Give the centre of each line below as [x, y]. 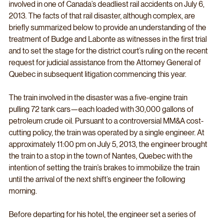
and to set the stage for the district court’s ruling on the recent [109, 51]
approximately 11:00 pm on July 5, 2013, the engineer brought [109, 144]
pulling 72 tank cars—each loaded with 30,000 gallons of [102, 109]
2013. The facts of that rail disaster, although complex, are [103, 16]
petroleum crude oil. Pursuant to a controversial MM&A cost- [106, 121]
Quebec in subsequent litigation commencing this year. [98, 74]
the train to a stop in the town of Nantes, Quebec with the [101, 156]
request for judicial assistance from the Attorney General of [106, 62]
